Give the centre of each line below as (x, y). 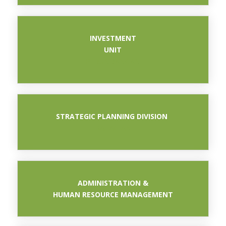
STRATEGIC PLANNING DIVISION (112, 117)
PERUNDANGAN (113, 62)
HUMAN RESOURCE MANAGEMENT (113, 194)
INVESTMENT (113, 38)
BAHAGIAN (113, 128)
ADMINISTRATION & (113, 183)
